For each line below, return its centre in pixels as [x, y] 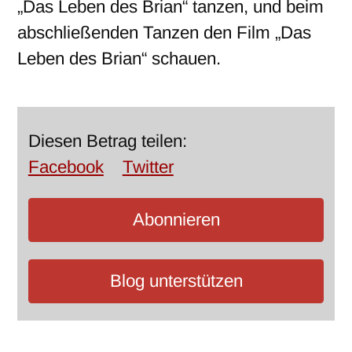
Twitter [148, 167]
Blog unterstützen [176, 280]
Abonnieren [176, 219]
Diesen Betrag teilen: [107, 141]
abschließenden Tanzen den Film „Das [165, 33]
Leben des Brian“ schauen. [119, 59]
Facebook [66, 167]
